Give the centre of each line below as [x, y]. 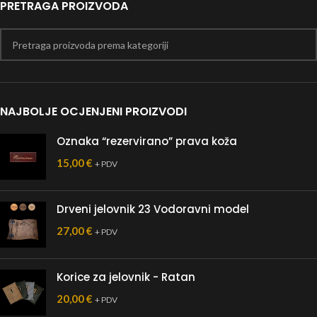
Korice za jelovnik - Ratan [126, 277]
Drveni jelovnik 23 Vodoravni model [153, 209]
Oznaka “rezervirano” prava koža [147, 141]
